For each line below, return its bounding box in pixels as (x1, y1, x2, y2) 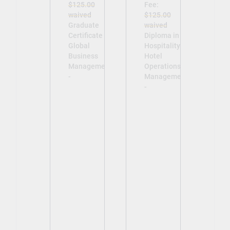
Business (68, 51, 98, 60)
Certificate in (68, 31, 110, 40)
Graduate (68, 21, 99, 29)
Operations (144, 62, 181, 70)
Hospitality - (144, 41, 184, 50)
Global (68, 41, 90, 50)
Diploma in (144, 31, 179, 40)
